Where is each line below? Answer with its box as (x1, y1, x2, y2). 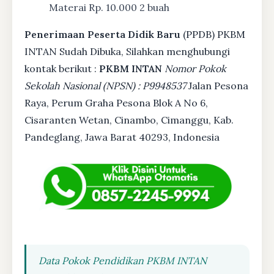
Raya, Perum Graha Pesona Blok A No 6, (24, 97, 208, 109)
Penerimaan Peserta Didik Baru (24, 28, 180, 41)
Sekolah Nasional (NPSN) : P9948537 (24, 80, 186, 92)
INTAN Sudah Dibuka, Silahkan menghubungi (24, 45, 230, 58)
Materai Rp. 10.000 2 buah (49, 1, 169, 14)
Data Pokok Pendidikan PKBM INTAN (39, 254, 207, 267)
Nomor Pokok (165, 62, 226, 75)
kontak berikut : (24, 62, 99, 75)
